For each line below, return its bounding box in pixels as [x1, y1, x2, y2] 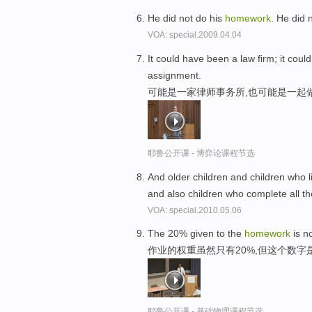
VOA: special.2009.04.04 [148, 29, 242, 40]
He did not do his [148, 12, 225, 24]
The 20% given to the [148, 228, 244, 240]
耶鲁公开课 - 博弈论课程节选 [148, 148, 255, 158]
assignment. [148, 69, 201, 81]
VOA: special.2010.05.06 [148, 205, 242, 215]
